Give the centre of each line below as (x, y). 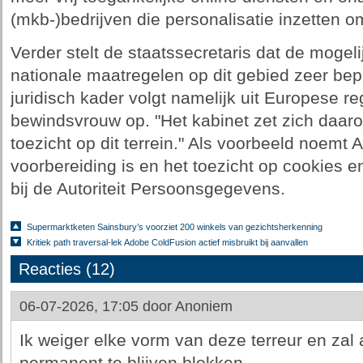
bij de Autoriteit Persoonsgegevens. (147, 189)
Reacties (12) (66, 269)
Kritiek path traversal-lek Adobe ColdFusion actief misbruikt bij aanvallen (167, 242)
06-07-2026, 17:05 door (97, 306)
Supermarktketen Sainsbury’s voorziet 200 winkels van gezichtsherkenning (174, 227)
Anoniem (203, 306)
